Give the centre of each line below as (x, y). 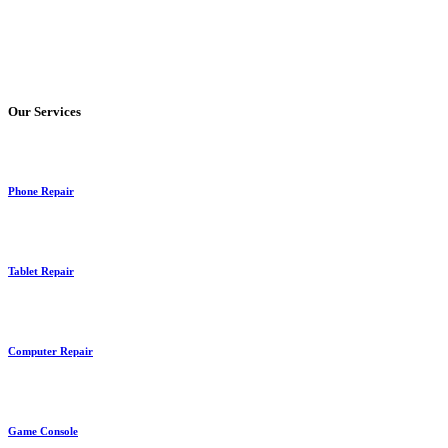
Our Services (44, 111)
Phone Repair (41, 190)
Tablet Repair (41, 270)
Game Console (43, 430)
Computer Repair (50, 350)
